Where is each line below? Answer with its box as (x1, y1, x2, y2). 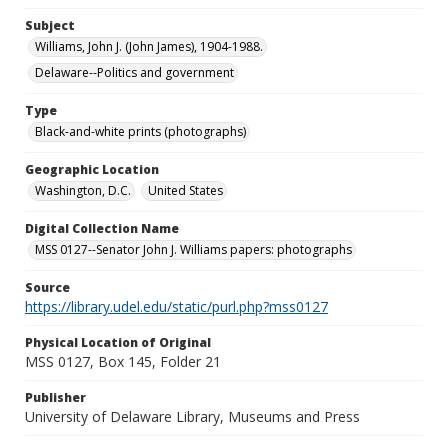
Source (25, 279, 70, 296)
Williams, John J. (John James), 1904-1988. (35, 38, 263, 55)
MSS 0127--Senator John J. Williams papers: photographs (35, 241, 352, 258)
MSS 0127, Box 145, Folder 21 (25, 352, 221, 371)
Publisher (25, 389, 86, 406)
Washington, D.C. (35, 182, 131, 199)
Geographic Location (25, 161, 159, 178)
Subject (25, 17, 75, 34)
